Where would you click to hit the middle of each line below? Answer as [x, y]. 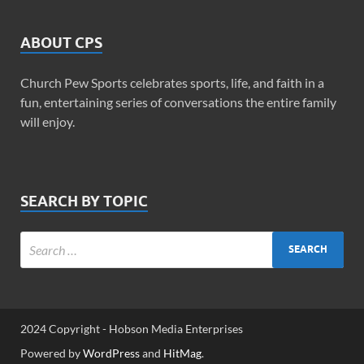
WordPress [111, 353]
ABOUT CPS [61, 42]
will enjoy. [48, 121]
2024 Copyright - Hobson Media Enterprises [132, 328]
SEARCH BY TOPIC [84, 201]
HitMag [182, 353]
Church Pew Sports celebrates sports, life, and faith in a [172, 82]
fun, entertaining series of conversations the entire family [178, 102]
